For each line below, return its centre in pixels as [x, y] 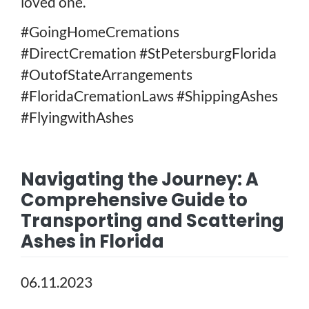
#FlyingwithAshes [77, 117]
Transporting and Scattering [152, 220]
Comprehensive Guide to [134, 200]
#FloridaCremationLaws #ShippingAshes [149, 95]
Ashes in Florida [92, 241]
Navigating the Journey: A [140, 179]
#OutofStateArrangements [107, 74]
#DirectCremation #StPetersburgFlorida [149, 52]
